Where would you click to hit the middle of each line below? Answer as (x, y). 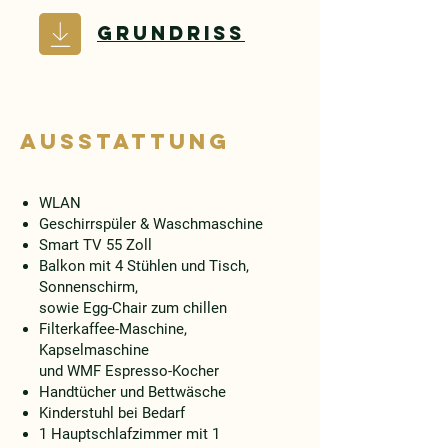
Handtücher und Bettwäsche (132, 392)
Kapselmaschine (94, 350)
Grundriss (171, 33)
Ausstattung (125, 141)
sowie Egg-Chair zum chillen (133, 308)
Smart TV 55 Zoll (95, 245)
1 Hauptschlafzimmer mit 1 (129, 434)
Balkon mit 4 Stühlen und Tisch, (144, 266)
